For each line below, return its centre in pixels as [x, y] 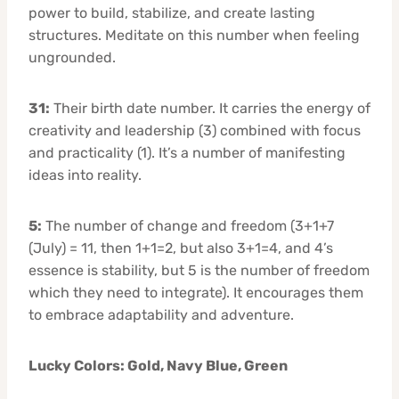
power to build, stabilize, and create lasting [172, 12]
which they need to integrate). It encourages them [196, 292]
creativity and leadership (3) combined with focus [195, 130]
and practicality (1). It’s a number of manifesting [187, 152]
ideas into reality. [85, 175]
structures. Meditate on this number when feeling [194, 35]
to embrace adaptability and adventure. [161, 314]
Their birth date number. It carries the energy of [210, 108]
